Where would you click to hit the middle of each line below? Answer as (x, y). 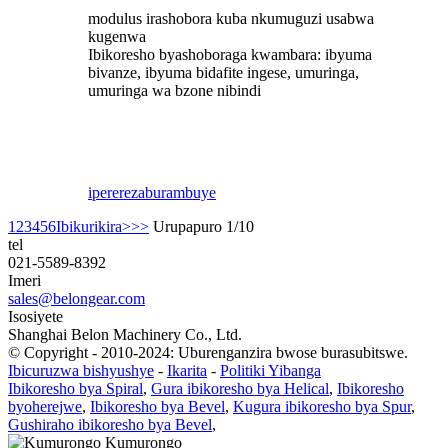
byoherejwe (45, 407)
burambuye (180, 193)
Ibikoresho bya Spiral (75, 389)
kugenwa (117, 37)
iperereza (116, 193)
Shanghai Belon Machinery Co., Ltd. (125, 335)
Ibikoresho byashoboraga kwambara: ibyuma (230, 55)
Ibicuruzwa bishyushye (81, 371)
